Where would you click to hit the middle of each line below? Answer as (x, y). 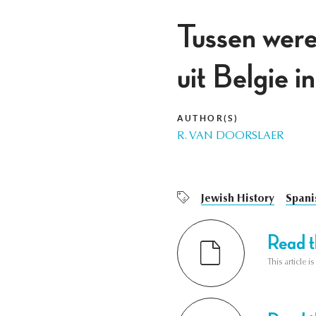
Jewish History (237, 199)
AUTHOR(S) (208, 119)
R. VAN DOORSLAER (230, 136)
